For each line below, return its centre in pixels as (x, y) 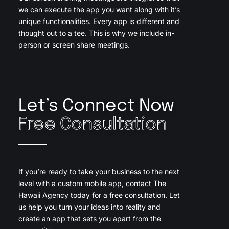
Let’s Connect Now (96, 107)
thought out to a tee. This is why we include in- (96, 33)
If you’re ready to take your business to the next (99, 172)
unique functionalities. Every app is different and (99, 21)
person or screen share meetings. (74, 44)
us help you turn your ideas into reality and (89, 207)
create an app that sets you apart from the (89, 219)
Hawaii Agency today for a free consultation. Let (99, 195)
